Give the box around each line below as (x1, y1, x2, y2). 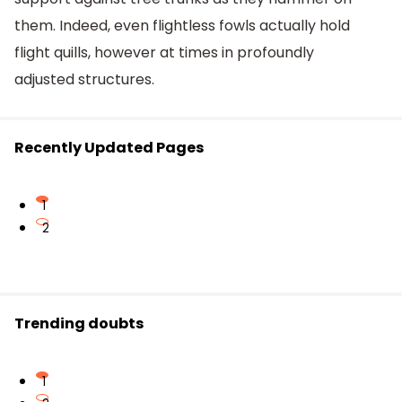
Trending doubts (14, 313, 144, 335)
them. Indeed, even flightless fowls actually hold (14, 15, 350, 37)
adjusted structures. (14, 69, 154, 91)
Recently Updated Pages (14, 137, 204, 159)
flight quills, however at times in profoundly (14, 42, 314, 64)
